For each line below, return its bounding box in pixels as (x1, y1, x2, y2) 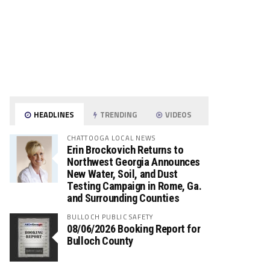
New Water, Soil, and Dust (67, 168, 178, 180)
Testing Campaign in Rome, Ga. (67, 180, 202, 192)
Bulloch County (67, 234, 133, 247)
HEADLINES (32, 108, 75, 121)
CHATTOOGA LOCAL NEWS (67, 133, 156, 143)
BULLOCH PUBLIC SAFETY (67, 212, 154, 222)
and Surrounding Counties (67, 192, 180, 204)
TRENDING (98, 108, 137, 121)
